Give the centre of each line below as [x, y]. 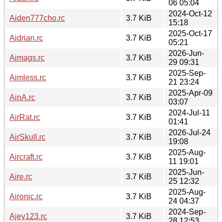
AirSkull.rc [28, 137]
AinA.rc [22, 97]
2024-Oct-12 [190, 13]
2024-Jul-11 [189, 112]
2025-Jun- [186, 172]
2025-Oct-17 [190, 33]
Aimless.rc [28, 77]
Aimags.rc [27, 57]
